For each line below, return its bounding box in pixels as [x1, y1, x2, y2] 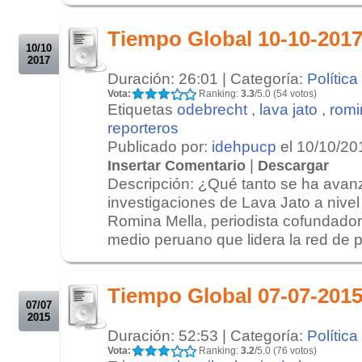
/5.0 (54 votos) [255, 87, 317, 99]
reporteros [107, 118, 179, 137]
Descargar [258, 157, 329, 174]
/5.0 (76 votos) [255, 344, 317, 356]
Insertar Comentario [107, 157, 246, 174]
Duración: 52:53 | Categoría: [107, 326, 307, 344]
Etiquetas [107, 99, 177, 118]
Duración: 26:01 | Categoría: [107, 69, 307, 87]
